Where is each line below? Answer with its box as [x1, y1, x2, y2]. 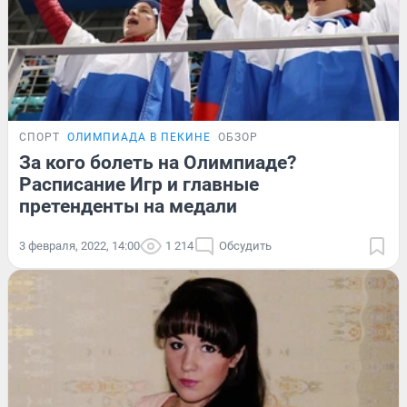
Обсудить [219, 238, 272, 253]
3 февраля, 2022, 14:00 [19, 238, 140, 253]
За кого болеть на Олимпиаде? [19, 151, 296, 174]
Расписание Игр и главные [19, 173, 259, 195]
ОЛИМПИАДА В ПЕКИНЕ [67, 130, 211, 144]
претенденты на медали [19, 194, 237, 217]
